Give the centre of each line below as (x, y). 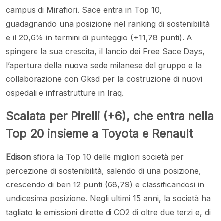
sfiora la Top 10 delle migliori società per (108, 157)
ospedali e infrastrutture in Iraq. (66, 93)
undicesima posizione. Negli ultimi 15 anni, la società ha (108, 199)
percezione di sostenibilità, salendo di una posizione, (104, 171)
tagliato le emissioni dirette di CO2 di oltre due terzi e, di (108, 212)
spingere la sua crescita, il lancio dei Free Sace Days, (105, 52)
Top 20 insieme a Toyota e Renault (101, 134)
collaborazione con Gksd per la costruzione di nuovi (104, 79)
